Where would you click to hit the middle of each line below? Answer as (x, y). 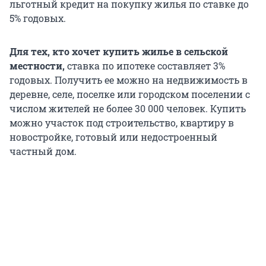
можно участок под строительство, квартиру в (122, 123)
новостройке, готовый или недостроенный (113, 137)
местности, (37, 66)
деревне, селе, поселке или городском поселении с (130, 94)
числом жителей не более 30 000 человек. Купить (128, 109)
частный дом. (43, 151)
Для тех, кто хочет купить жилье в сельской (119, 52)
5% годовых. (38, 18)
